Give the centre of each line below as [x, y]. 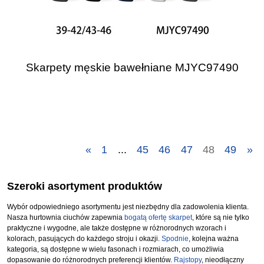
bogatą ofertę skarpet [158, 218]
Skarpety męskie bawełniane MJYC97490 [132, 67]
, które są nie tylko [221, 218]
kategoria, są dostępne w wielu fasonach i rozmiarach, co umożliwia [115, 250]
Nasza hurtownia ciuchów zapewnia [66, 218]
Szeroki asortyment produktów [85, 187]
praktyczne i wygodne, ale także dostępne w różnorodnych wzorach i [117, 228]
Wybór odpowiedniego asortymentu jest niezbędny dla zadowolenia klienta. [128, 207]
